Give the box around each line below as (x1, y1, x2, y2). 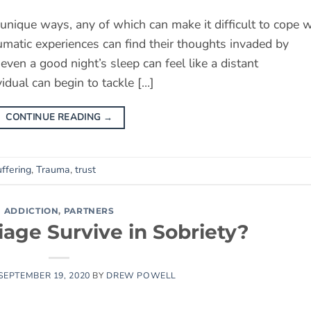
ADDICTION (3, 205, 59, 216)
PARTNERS (63, 205, 115, 216)
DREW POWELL (106, 269, 177, 282)
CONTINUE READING (6, 110, 103, 124)
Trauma (36, 163, 70, 177)
